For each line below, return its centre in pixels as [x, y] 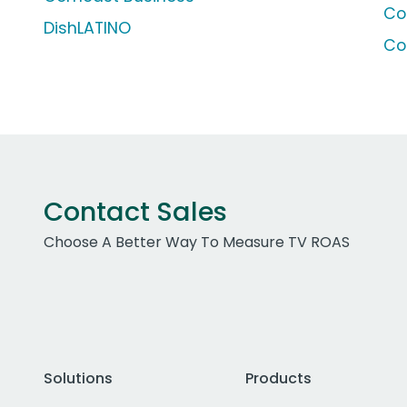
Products [278, 379]
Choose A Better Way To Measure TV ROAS [197, 243]
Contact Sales [135, 212]
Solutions [78, 379]
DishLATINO [87, 29]
